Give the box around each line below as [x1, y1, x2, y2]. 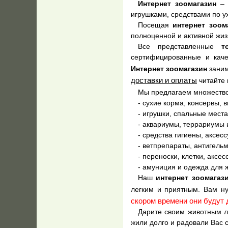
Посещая [138, 21, 173, 30]
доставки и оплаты [131, 76, 197, 85]
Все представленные [138, 42, 222, 51]
